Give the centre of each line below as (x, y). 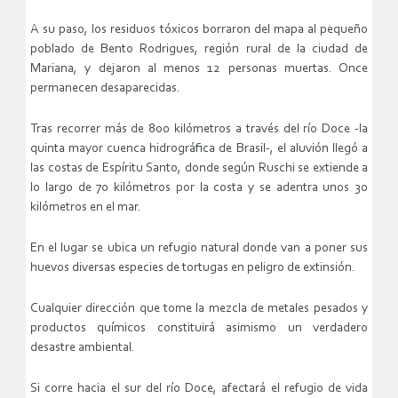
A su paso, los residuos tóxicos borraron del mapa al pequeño (199, 30)
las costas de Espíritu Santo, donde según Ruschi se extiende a (199, 169)
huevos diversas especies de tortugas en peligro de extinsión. (193, 268)
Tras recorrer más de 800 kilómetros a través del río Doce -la (199, 130)
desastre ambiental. (83, 348)
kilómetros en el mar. (86, 208)
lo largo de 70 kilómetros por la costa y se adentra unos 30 (199, 188)
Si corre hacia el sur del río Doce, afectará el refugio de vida (199, 389)
